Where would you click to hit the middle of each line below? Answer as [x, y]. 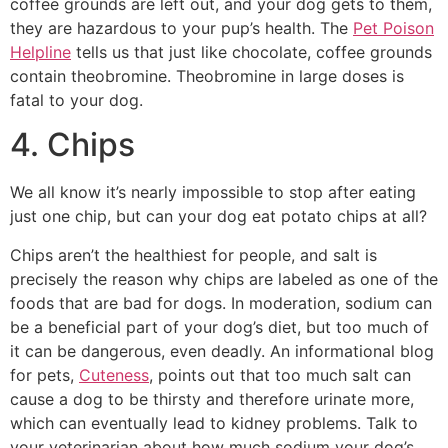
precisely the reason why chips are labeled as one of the [224, 278]
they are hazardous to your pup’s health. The [181, 27]
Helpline [40, 51]
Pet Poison [393, 27]
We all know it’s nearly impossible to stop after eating [213, 192]
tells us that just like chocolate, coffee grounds [251, 51]
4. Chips [72, 145]
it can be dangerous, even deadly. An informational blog [222, 350]
